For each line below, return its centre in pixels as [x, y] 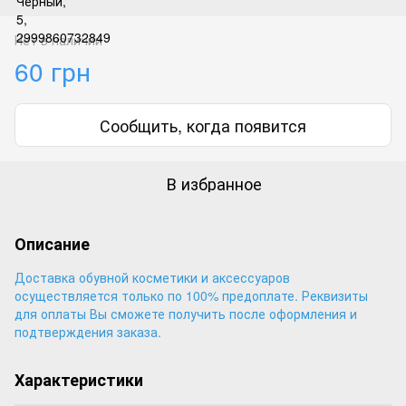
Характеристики [79, 380]
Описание [52, 244]
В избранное [214, 183]
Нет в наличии [58, 40]
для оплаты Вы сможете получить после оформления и [186, 314]
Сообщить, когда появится [203, 125]
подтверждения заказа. [88, 332]
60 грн [53, 71]
